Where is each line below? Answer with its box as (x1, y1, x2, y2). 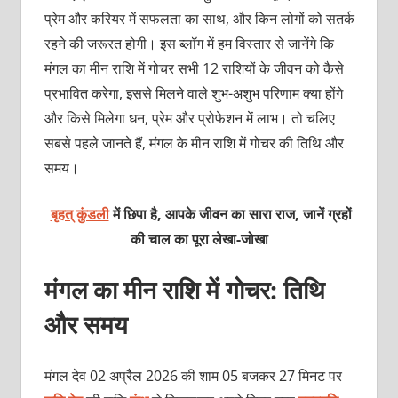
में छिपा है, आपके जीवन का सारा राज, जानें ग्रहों (112, 204, 352, 225)
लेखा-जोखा (211, 229, 268, 250)
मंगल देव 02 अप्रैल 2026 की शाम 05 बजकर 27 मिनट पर (44, 366, 342, 386)
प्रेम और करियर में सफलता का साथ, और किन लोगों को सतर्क (44, 9, 354, 29)
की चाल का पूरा (130, 229, 209, 250)
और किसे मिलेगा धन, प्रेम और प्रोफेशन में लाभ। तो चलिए (44, 108, 335, 129)
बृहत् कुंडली (50, 204, 109, 225)
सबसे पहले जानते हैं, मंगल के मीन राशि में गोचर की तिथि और (44, 133, 344, 154)
